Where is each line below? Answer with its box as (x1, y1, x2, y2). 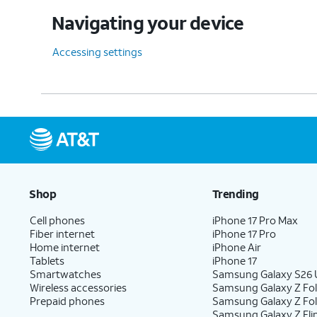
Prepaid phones (30, 293, 105, 308)
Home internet (30, 239, 100, 254)
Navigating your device (51, 10, 244, 35)
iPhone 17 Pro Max (212, 212, 299, 227)
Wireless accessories (30, 279, 127, 294)
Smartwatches (30, 266, 101, 281)
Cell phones (30, 212, 85, 227)
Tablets (30, 253, 64, 267)
